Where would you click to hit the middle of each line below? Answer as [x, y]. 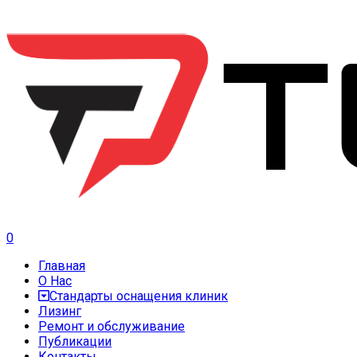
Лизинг [60, 311]
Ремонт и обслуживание [112, 326]
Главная [62, 266]
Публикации [75, 341]
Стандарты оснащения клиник [139, 296]
